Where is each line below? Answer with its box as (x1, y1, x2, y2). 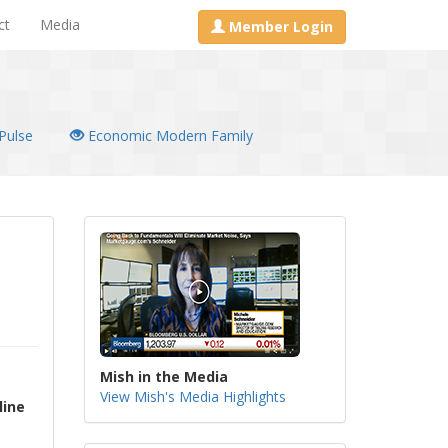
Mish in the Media (99, 367, 228, 386)
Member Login (229, 17, 333, 36)
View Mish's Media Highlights (99, 387, 286, 406)
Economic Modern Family (84, 126, 253, 145)
